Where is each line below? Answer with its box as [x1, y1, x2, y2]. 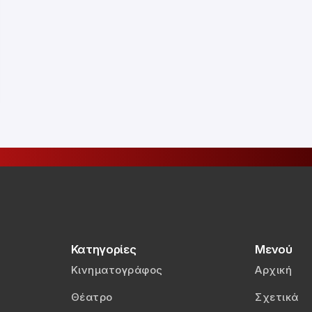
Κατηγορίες [70, 242, 136, 257]
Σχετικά [255, 290, 299, 304]
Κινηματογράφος [70, 263, 163, 277]
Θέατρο [70, 290, 113, 304]
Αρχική [255, 263, 292, 277]
